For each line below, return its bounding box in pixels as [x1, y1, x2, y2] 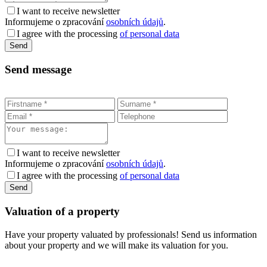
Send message [5, 63, 72, 76]
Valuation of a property [5, 205, 120, 218]
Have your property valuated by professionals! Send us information [5, 229, 257, 240]
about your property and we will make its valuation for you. [5, 240, 228, 250]
